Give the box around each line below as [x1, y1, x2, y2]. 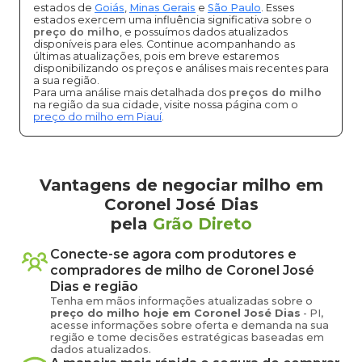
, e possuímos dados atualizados [120, 26, 288, 38]
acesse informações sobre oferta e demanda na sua [50, 319, 329, 331]
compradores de [50, 263, 162, 278]
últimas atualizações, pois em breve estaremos [33, 50, 279, 62]
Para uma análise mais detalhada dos [33, 86, 229, 99]
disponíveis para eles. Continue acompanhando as [33, 38, 295, 50]
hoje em [143, 307, 194, 319]
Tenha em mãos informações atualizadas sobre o [50, 295, 313, 307]
